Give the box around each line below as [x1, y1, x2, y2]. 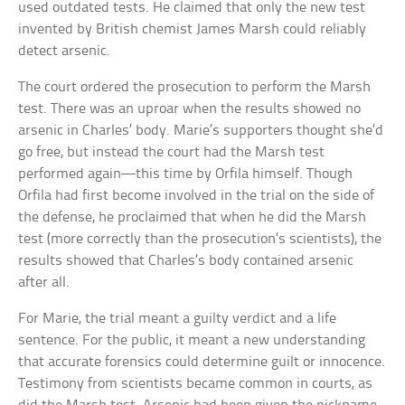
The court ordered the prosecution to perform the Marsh [18, 80, 372, 96]
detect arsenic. [18, 43, 111, 60]
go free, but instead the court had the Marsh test [18, 145, 325, 161]
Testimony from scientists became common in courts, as [18, 376, 373, 392]
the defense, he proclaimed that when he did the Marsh [18, 210, 367, 226]
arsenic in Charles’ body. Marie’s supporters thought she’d [18, 123, 384, 139]
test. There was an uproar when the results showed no [18, 101, 362, 118]
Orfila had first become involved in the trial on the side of [18, 188, 375, 204]
